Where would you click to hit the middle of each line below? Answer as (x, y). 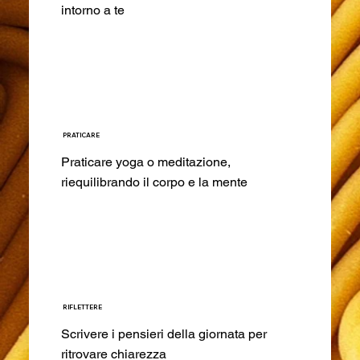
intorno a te (92, 10)
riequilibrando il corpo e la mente (154, 182)
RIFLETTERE (83, 307)
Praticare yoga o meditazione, (145, 162)
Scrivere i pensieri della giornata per (164, 333)
